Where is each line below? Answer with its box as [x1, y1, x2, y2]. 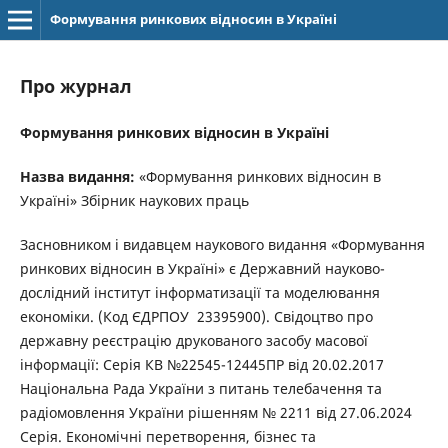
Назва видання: [19, 167, 135, 187]
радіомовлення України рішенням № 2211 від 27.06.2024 [19, 403, 412, 423]
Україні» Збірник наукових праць [19, 191, 249, 211]
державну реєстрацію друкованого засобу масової [19, 331, 368, 351]
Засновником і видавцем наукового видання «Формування [19, 235, 425, 255]
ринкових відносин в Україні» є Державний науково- [19, 259, 385, 279]
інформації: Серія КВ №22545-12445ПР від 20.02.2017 [19, 355, 384, 375]
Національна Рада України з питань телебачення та [19, 379, 382, 399]
